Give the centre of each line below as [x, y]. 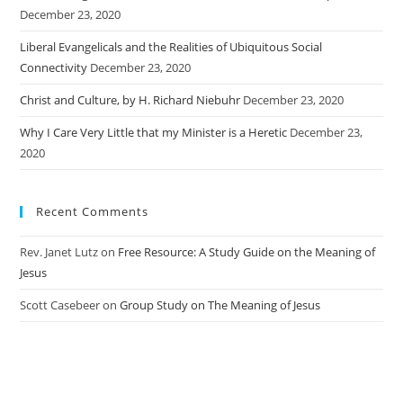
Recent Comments [93, 212]
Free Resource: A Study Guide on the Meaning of [247, 252]
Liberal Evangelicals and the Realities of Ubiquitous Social [171, 47]
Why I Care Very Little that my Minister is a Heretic [154, 133]
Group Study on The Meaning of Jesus [220, 305]
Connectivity [54, 68]
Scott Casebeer [60, 305]
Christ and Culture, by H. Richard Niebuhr [130, 100]
